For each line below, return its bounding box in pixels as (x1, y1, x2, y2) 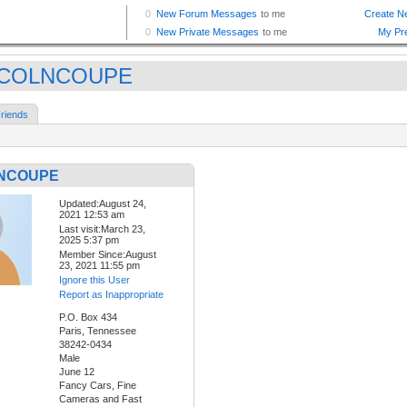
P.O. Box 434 (59, 312, 117, 323)
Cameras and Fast (59, 393, 142, 405)
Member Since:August (59, 249, 156, 261)
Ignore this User (59, 274, 130, 286)
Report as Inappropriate (59, 289, 164, 301)
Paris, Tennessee (59, 325, 136, 337)
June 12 (59, 366, 94, 378)
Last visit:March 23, (59, 223, 145, 235)
